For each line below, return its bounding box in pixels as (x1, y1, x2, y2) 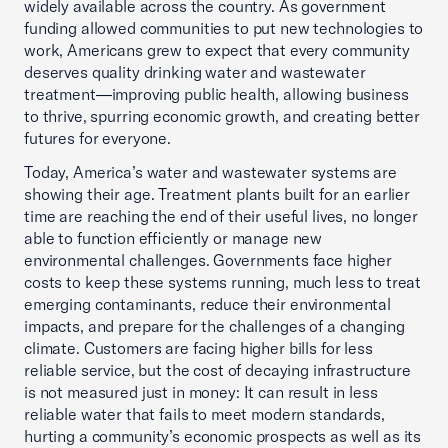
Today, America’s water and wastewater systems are (24, 162, 397, 182)
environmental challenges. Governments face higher (24, 250, 392, 270)
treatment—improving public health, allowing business (24, 84, 409, 104)
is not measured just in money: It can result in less (24, 382, 378, 402)
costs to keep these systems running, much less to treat (24, 272, 422, 292)
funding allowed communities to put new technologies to (24, 18, 424, 38)
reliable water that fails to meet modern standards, (24, 404, 385, 424)
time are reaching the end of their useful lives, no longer (24, 206, 418, 226)
